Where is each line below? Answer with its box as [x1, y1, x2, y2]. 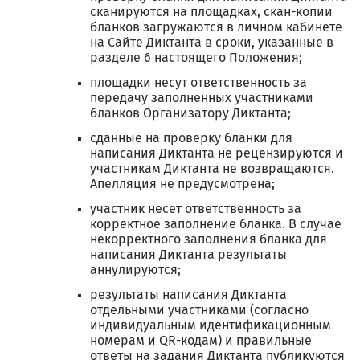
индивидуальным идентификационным [90, 319, 331, 332]
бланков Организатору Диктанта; [90, 107, 291, 120]
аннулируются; [90, 264, 181, 276]
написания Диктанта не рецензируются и [90, 147, 343, 160]
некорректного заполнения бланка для [90, 233, 327, 246]
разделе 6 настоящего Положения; [90, 51, 302, 64]
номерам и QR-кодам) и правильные [90, 334, 312, 347]
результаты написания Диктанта [90, 288, 287, 301]
